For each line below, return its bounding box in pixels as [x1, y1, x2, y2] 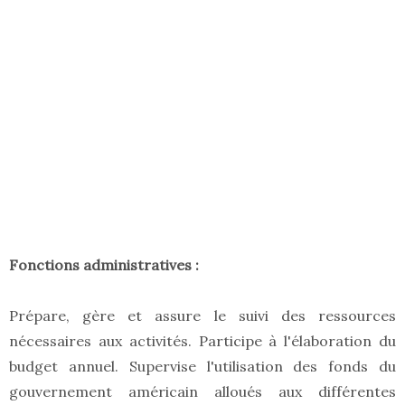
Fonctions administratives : [9, 256, 202, 275]
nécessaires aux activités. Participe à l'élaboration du [9, 332, 396, 351]
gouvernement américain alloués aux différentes [9, 382, 396, 401]
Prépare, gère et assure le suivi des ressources [9, 306, 396, 325]
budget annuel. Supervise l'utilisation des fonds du [9, 357, 396, 376]
